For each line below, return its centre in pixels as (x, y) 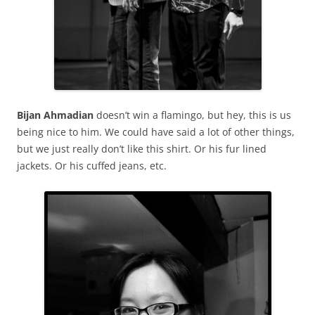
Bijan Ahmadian (55, 115)
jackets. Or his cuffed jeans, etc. (92, 165)
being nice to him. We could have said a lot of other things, (156, 131)
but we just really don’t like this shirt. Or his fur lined (142, 148)
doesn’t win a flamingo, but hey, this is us (192, 115)
